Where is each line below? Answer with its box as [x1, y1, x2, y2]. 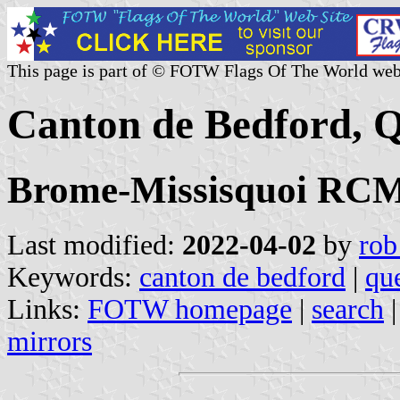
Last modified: [7, 229, 182, 261]
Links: [7, 293, 87, 325]
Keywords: [7, 261, 139, 293]
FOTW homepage [87, 293, 292, 325]
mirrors [7, 325, 92, 357]
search [312, 293, 384, 325]
